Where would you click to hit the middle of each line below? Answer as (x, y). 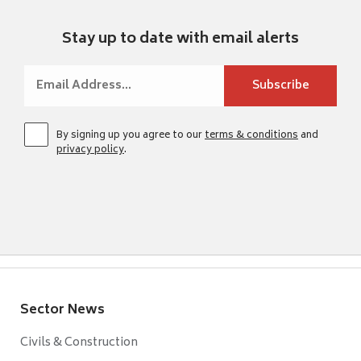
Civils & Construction (79, 342)
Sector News (62, 310)
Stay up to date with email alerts (180, 39)
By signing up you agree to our (131, 135)
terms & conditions (251, 135)
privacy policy (90, 150)
